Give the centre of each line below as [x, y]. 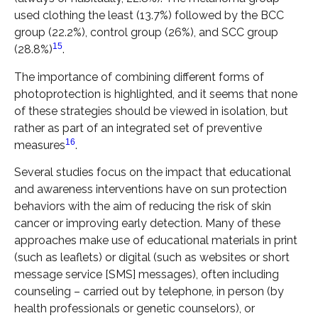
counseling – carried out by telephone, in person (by [149, 292]
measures [40, 145]
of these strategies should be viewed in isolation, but [151, 111]
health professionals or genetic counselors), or [135, 309]
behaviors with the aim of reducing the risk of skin [143, 207]
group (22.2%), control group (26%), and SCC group [146, 33]
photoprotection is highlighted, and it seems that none [156, 94]
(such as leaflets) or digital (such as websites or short [152, 258]
